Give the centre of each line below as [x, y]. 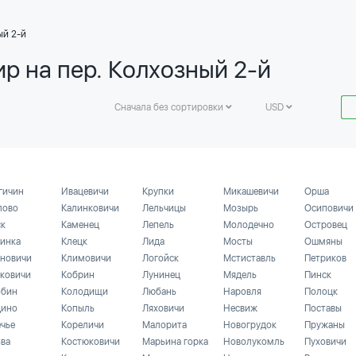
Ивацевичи [85, 192]
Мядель [240, 275]
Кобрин [78, 275]
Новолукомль [254, 342]
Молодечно [249, 225]
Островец [326, 225]
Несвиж [240, 308]
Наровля [242, 292]
